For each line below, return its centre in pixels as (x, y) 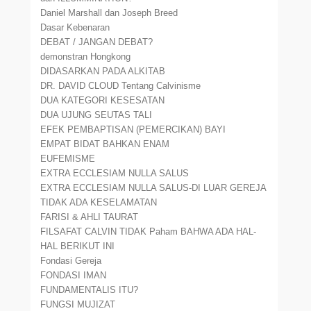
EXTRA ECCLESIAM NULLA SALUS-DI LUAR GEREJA (153, 188)
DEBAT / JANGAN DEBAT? (97, 42)
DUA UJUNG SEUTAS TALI (96, 115)
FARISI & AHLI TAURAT (90, 217)
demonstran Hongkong (86, 57)
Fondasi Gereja (71, 261)
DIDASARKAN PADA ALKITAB (103, 71)
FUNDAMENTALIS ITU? (90, 290)
